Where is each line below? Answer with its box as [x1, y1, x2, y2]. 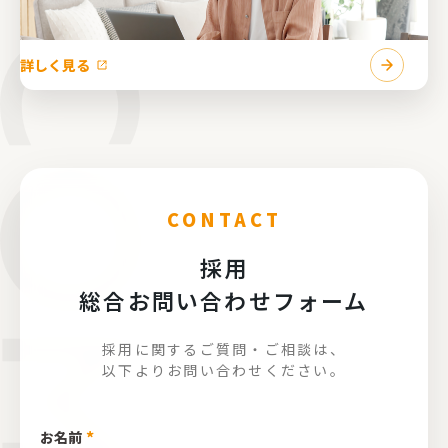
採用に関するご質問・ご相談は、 [102, 339, 346, 359]
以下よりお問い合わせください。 [102, 360, 346, 380]
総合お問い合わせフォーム [79, 284, 369, 316]
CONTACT [166, 206, 282, 232]
